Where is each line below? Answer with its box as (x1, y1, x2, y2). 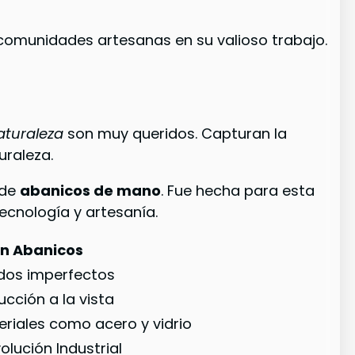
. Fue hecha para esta (161, 180, 315, 200)
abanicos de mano (20, 180, 162, 200)
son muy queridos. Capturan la (63, 123, 288, 143)
